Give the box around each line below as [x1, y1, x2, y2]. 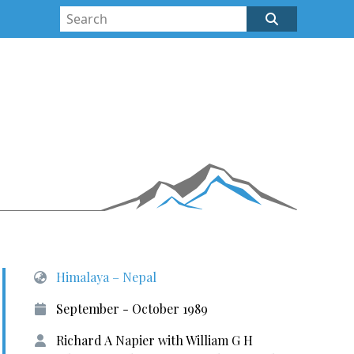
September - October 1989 [55, 300, 208, 317]
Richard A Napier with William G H [55, 332, 253, 348]
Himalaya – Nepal [55, 269, 156, 285]
